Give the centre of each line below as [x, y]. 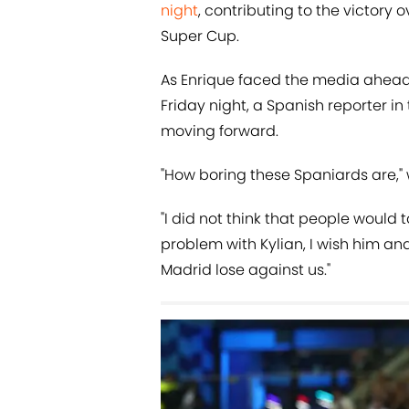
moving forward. [220, 131]
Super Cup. [200, 37]
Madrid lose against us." [246, 270]
